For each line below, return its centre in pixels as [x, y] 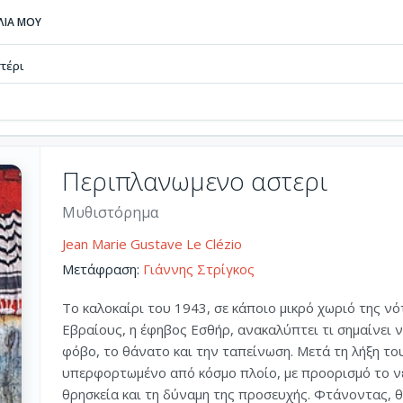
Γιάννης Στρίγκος [199, 269]
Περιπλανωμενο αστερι [195, 181]
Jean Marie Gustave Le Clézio [152, 244]
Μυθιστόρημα [110, 212]
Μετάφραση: [103, 269]
